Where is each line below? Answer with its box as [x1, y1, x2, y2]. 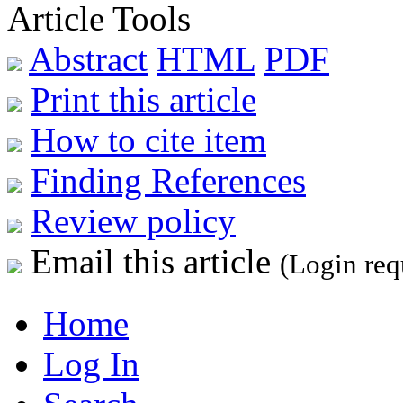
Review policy [31, 201, 236, 240]
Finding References [31, 160, 306, 200]
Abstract [29, 39, 148, 78]
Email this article [22, 241, 280, 281]
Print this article [31, 79, 256, 119]
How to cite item [31, 120, 266, 159]
